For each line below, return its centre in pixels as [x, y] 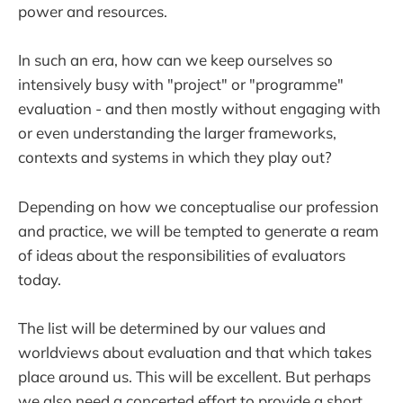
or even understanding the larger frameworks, [177, 133]
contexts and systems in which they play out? [175, 157]
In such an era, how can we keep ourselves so [175, 60]
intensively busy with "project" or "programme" [181, 85]
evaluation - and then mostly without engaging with [199, 109]
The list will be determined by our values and [172, 327]
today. [40, 279]
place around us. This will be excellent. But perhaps [194, 376]
